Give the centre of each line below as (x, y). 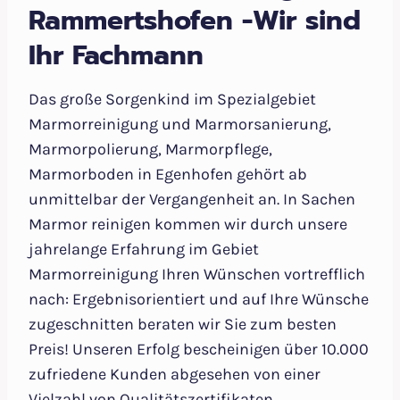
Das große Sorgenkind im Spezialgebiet (172, 100)
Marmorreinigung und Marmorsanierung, (180, 125)
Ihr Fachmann (116, 56)
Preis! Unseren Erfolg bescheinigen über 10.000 (199, 350)
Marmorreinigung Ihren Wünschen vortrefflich (197, 275)
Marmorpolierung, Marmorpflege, (150, 150)
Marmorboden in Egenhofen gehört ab (168, 175)
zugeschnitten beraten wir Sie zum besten (183, 325)
